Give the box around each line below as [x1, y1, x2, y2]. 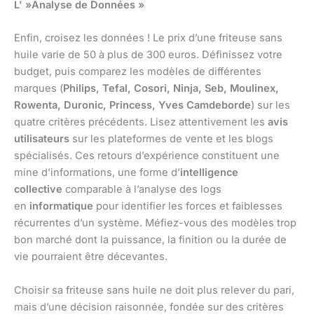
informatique [29, 200, 93, 213]
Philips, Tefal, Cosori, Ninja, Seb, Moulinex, [63, 82, 279, 95]
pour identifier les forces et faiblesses [93, 200, 282, 213]
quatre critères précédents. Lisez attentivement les [14, 116, 268, 129]
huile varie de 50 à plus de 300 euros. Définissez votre [14, 48, 282, 62]
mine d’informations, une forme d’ [14, 166, 180, 179]
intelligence [180, 166, 238, 179]
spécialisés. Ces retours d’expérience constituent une [14, 149, 280, 163]
